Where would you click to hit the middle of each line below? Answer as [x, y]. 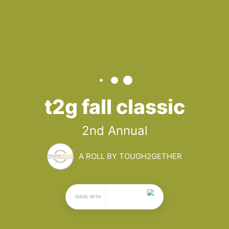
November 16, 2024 [61, 219]
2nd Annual [48, 128]
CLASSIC [80, 84]
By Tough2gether [83, 162]
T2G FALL [85, 52]
